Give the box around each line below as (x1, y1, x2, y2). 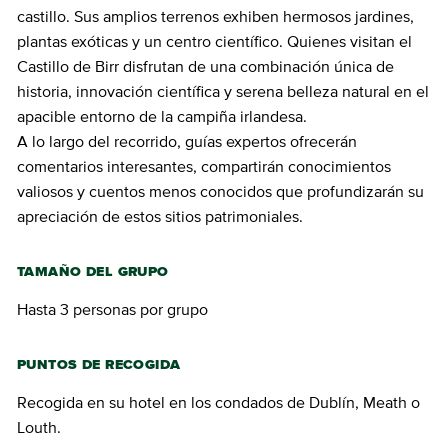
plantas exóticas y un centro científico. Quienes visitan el (17, 34, 412, 51)
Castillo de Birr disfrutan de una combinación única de (17, 59, 394, 76)
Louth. (17, 420, 61, 437)
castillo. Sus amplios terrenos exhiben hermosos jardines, (17, 9, 414, 26)
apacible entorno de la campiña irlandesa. (17, 109, 307, 126)
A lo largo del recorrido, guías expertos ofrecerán (17, 134, 357, 151)
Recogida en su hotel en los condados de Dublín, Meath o (17, 395, 420, 412)
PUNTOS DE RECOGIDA (17, 358, 181, 373)
